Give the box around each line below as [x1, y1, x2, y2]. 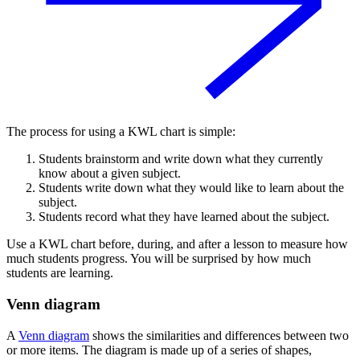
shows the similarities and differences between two [89, 328, 349, 342]
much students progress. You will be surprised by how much [6, 252, 311, 266]
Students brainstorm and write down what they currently [39, 152, 323, 166]
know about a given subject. [39, 166, 181, 181]
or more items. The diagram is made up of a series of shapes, [6, 342, 312, 357]
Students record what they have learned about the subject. [39, 210, 329, 224]
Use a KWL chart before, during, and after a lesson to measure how [6, 237, 348, 252]
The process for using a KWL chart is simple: [6, 125, 235, 139]
